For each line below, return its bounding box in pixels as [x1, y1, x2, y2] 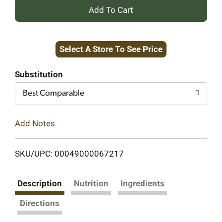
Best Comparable [23, 89, 84, 98]
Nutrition [74, 178, 109, 188]
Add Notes [15, 118, 55, 128]
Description [17, 178, 62, 188]
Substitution [15, 69, 63, 79]
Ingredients [120, 178, 165, 188]
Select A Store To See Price [59, 44, 163, 54]
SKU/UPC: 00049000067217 [15, 148, 124, 159]
